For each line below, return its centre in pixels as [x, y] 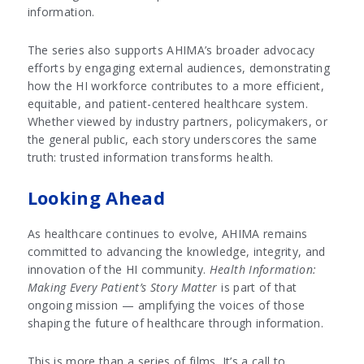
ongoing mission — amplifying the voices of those [166, 305]
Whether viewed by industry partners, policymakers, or [178, 122]
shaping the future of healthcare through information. [175, 323]
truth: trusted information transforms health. [150, 158]
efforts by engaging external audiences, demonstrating [179, 68]
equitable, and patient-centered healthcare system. [168, 104]
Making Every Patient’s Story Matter [122, 288]
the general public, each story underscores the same [172, 140]
